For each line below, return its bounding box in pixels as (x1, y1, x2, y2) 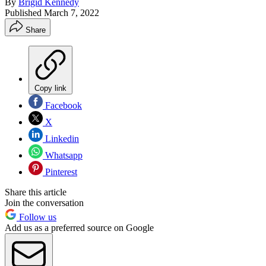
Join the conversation (5, 197, 84, 208)
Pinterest (43, 166, 77, 177)
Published (5, 7, 44, 18)
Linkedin (43, 133, 79, 144)
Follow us (17, 211, 56, 222)
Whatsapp (43, 150, 83, 160)
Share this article (5, 186, 66, 197)
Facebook (43, 100, 82, 110)
